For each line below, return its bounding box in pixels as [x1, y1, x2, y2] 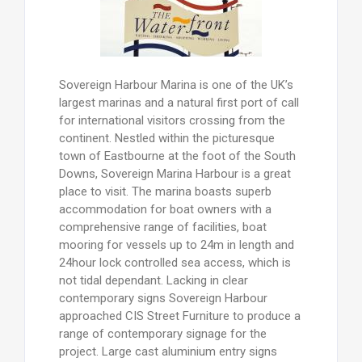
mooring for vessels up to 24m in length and [58, 237, 294, 252]
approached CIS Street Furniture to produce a [58, 308, 301, 323]
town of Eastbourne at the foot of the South [58, 148, 296, 163]
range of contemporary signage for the [58, 326, 267, 341]
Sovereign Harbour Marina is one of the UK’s [58, 77, 293, 92]
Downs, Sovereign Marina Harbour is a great [58, 166, 291, 181]
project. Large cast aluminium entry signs [58, 343, 277, 359]
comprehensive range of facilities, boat [58, 219, 267, 234]
